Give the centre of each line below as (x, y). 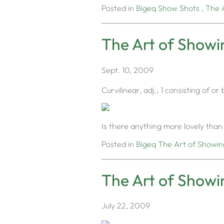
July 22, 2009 (126, 206)
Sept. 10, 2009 (127, 70)
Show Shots (179, 8)
